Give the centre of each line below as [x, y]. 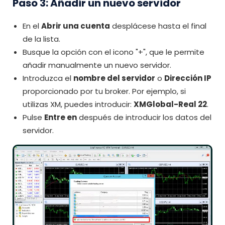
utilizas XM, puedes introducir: [78, 104]
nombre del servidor [114, 78]
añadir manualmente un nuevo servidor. [97, 65]
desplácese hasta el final [158, 26]
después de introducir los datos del [144, 118]
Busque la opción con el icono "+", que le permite [114, 52]
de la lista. [41, 39]
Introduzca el [48, 78]
